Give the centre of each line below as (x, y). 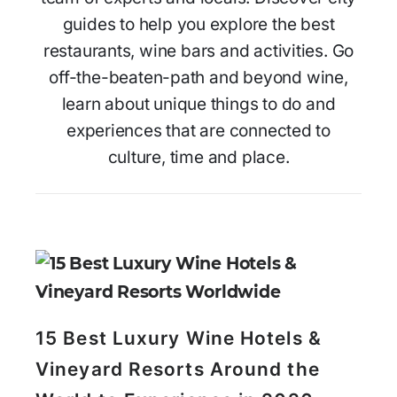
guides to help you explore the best (198, 25)
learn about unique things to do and (198, 105)
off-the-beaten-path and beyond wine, (198, 78)
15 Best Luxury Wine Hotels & (179, 338)
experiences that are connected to (198, 131)
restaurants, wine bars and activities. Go (198, 51)
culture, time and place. (198, 158)
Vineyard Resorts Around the (178, 369)
